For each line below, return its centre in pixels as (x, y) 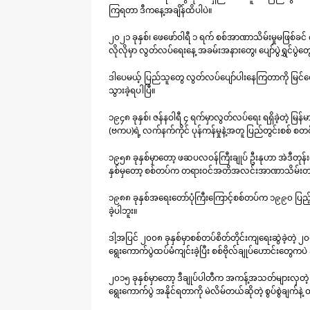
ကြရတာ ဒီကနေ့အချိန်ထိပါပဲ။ (161, 10)
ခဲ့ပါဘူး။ (123, 210)
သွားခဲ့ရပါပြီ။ (132, 90)
